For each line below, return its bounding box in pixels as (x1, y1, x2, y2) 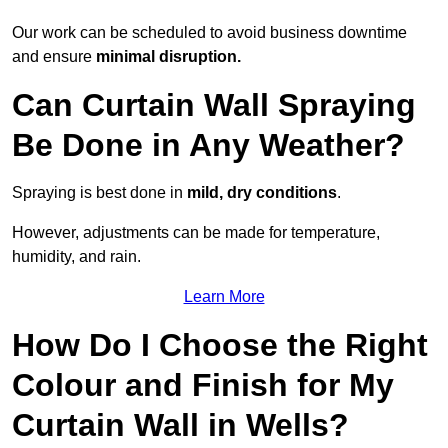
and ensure (12, 48, 96, 66)
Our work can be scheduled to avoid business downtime (12, 24, 407, 42)
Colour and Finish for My (12, 367, 394, 404)
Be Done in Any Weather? (12, 127, 405, 164)
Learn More (183, 288, 265, 306)
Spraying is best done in (12, 184, 187, 202)
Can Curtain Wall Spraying (12, 87, 416, 124)
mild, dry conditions (187, 184, 337, 202)
